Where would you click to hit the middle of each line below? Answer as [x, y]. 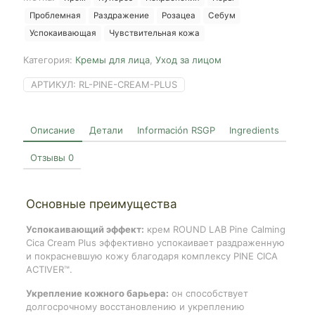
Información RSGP [176, 130]
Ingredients [254, 130]
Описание [53, 130]
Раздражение [121, 15]
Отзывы [49, 157]
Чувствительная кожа [154, 33]
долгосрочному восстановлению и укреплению [135, 306]
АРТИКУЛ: [55, 84]
